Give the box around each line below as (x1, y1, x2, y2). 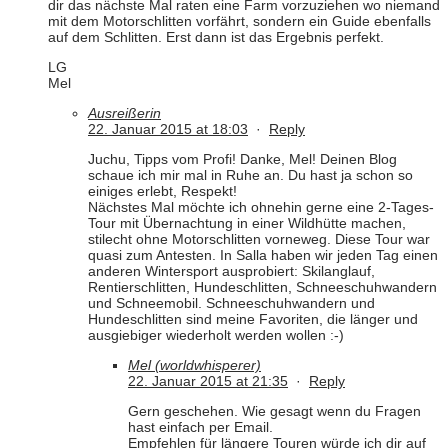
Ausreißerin (88, 105, 161, 122)
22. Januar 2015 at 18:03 (88, 121, 248, 138)
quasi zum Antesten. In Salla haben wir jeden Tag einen (88, 247, 438, 264)
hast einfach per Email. (128, 419, 273, 436)
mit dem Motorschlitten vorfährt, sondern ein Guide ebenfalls (48, 13, 431, 30)
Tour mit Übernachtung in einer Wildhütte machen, (88, 215, 406, 232)
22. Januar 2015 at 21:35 (128, 373, 288, 390)
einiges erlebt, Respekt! (88, 183, 237, 200)
